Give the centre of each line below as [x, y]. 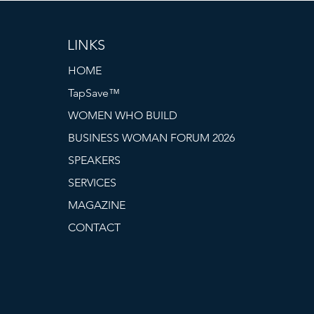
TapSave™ [94, 93]
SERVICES [93, 183]
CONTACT [95, 227]
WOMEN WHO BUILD [123, 115]
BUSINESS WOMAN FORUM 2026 [152, 138]
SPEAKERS [95, 160]
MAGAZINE [97, 205]
